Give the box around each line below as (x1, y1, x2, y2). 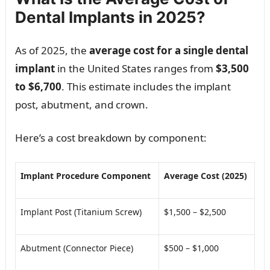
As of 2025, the (14, 43, 89, 57)
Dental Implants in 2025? (14, 8, 206, 27)
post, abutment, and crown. (14, 98, 148, 111)
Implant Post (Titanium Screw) (20, 206, 142, 218)
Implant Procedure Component (20, 170, 151, 181)
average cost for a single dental (89, 43, 248, 57)
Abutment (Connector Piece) (20, 242, 133, 254)
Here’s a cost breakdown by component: (14, 131, 207, 145)
